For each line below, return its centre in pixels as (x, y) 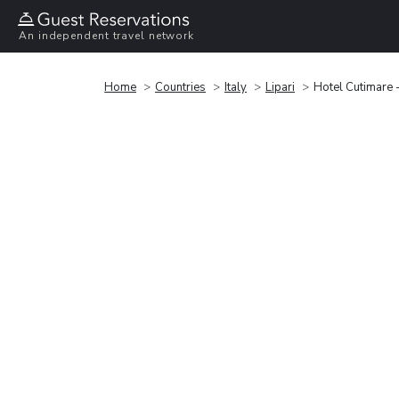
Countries (180, 87)
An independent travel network (107, 36)
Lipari (280, 87)
